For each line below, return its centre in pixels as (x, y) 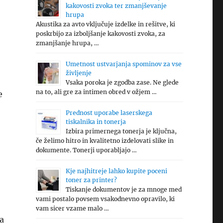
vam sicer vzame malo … (72, 208)
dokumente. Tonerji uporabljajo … (86, 150)
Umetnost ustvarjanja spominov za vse (123, 64)
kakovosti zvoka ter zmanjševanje (116, 6)
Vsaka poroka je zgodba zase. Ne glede (122, 82)
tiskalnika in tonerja (96, 122)
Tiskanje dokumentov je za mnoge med (123, 189)
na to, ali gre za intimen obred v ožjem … (96, 92)
